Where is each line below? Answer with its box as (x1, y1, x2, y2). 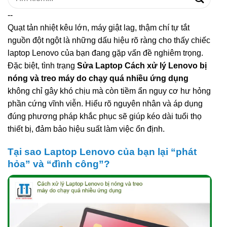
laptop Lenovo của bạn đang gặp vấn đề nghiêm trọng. (8, 48, 203, 57)
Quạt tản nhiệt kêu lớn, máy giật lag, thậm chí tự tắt (8, 23, 190, 32)
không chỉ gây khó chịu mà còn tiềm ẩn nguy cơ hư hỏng (8, 86, 211, 95)
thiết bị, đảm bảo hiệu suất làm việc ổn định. (8, 124, 165, 133)
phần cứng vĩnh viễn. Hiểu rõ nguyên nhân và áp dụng (8, 99, 203, 108)
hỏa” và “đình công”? (8, 158, 110, 169)
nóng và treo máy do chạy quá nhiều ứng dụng (8, 73, 188, 83)
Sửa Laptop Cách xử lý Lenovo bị (77, 61, 207, 70)
